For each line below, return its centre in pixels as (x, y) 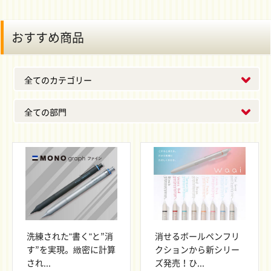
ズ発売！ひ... (179, 262)
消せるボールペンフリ (197, 236)
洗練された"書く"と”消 (70, 236)
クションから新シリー (197, 249)
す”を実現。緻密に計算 (71, 249)
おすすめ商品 (48, 37)
